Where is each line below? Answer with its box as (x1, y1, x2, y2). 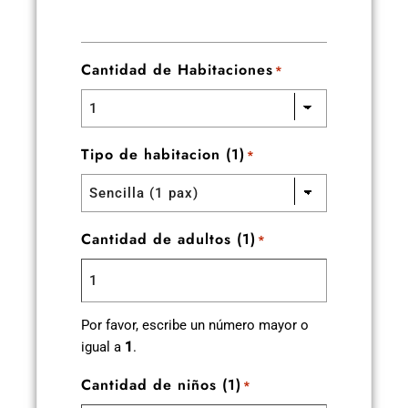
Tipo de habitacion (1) (81, 144, 245, 166)
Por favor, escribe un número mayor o (81, 317, 309, 334)
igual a (81, 339, 125, 356)
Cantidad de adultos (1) (81, 229, 256, 250)
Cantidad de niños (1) (81, 374, 241, 396)
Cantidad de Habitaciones (81, 59, 273, 81)
